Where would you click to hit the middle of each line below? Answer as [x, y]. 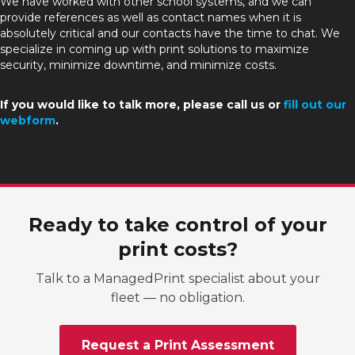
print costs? [177, 250]
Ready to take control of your [177, 225]
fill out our [315, 105]
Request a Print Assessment [177, 345]
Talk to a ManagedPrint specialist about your [177, 279]
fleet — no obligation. [177, 298]
